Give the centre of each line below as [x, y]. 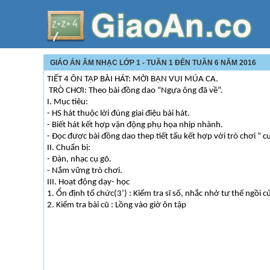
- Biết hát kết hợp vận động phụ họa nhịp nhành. [135, 125]
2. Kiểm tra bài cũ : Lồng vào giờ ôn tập [117, 205]
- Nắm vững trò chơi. [85, 171]
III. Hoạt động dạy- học [88, 182]
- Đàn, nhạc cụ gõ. [79, 159]
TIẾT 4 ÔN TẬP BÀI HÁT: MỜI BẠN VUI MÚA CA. [133, 79]
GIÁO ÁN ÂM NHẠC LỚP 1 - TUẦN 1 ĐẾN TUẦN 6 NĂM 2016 [153, 63]
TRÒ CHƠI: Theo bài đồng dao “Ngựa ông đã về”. [135, 91]
